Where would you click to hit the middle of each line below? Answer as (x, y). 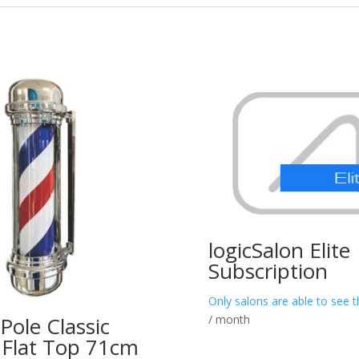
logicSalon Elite (280, 250)
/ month (230, 319)
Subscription (268, 270)
